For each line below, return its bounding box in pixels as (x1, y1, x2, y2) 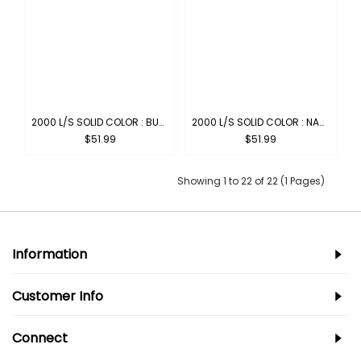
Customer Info (12, 286, 103, 305)
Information (12, 244, 87, 263)
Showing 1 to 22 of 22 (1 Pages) (177, 173, 325, 188)
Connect (12, 328, 68, 347)
